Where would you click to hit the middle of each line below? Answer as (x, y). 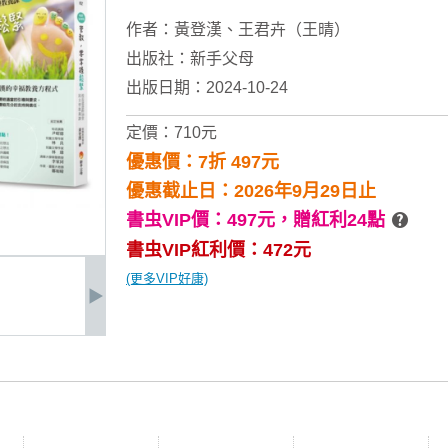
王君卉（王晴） (294, 29)
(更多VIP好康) (167, 278)
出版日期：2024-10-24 (207, 87)
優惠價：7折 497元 (202, 162)
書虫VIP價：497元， (209, 220)
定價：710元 (171, 132)
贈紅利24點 (339, 220)
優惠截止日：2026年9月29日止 (251, 191)
